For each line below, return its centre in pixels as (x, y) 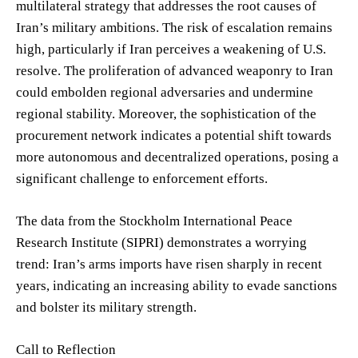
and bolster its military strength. (106, 307)
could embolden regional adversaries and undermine (165, 92)
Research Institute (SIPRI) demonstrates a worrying (161, 242)
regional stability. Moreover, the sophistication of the (166, 113)
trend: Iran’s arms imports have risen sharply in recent (169, 264)
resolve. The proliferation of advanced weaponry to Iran (175, 70)
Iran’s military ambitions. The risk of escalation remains (174, 27)
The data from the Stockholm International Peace (154, 221)
